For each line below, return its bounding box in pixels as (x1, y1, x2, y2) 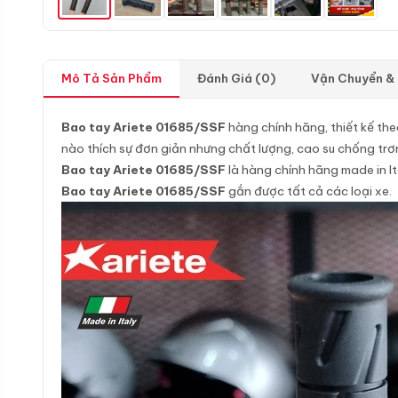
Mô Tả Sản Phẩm (61, 71, 162, 85)
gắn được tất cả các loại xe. (226, 183, 392, 199)
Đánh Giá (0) (197, 71, 275, 85)
